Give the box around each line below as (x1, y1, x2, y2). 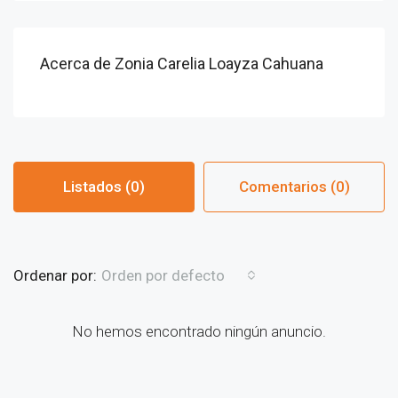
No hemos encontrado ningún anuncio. (72, 322, 326, 340)
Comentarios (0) (238, 178, 350, 195)
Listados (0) (63, 178, 145, 195)
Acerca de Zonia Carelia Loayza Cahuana (40, 54, 323, 73)
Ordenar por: (13, 266, 97, 284)
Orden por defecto (101, 267, 225, 284)
